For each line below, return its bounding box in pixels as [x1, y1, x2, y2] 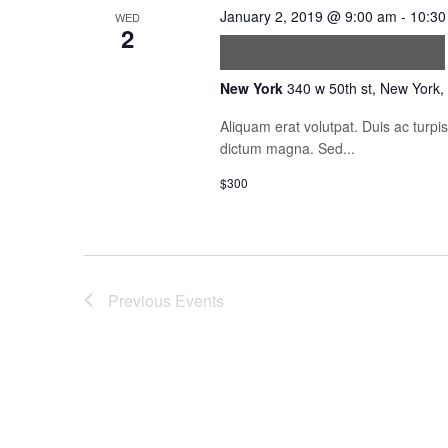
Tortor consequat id [219, 34, 445, 69]
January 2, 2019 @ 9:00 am [219, 5, 397, 26]
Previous [108, 288, 175, 312]
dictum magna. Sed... [219, 137, 355, 158]
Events [175, 288, 224, 312]
